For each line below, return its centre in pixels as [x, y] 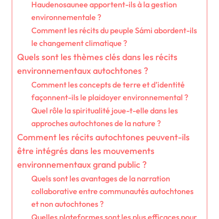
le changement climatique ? [79, 43]
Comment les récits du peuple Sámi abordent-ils [114, 31]
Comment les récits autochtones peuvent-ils [103, 137]
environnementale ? [66, 17]
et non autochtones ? [67, 204]
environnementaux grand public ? [82, 165]
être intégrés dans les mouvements [86, 151]
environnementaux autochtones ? [83, 71]
